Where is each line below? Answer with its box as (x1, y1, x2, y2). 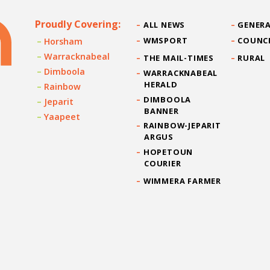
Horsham (44, 36, 83, 48)
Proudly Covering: (35, 17, 121, 31)
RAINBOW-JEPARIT (143, 120, 221, 131)
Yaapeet (44, 111, 81, 123)
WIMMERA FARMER (143, 175, 222, 186)
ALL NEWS (143, 19, 186, 31)
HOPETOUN (143, 146, 193, 158)
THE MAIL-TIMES (143, 52, 215, 63)
